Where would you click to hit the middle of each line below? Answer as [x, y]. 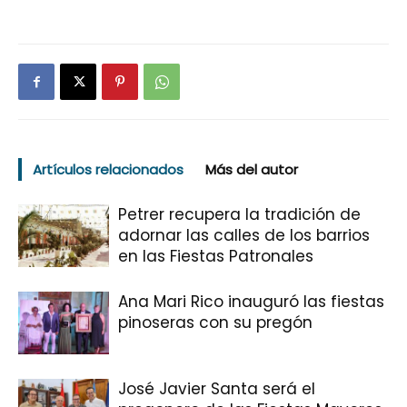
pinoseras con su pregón [215, 322]
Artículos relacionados [108, 169]
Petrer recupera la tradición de [239, 214]
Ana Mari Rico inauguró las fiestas [251, 301]
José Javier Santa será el [217, 388]
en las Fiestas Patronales [216, 256]
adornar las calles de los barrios [244, 235]
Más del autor [252, 169]
